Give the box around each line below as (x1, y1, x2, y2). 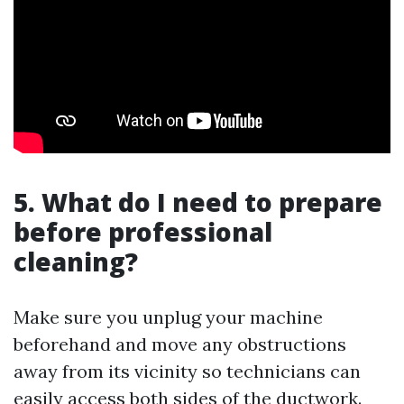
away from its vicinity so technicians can (14, 360, 361, 383)
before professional (14, 215, 272, 250)
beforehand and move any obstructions (14, 333, 346, 356)
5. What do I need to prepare (14, 185, 382, 220)
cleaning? (14, 244, 138, 280)
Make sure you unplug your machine (14, 306, 323, 329)
